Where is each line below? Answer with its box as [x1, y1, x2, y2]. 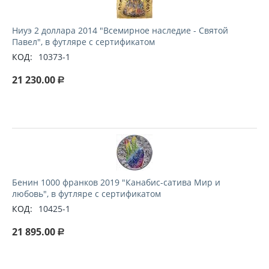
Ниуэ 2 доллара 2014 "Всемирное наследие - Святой [12, 25, 228, 36]
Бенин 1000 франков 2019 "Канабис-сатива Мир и [12, 177, 220, 188]
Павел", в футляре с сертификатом [12, 36, 155, 47]
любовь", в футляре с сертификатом [12, 188, 161, 199]
